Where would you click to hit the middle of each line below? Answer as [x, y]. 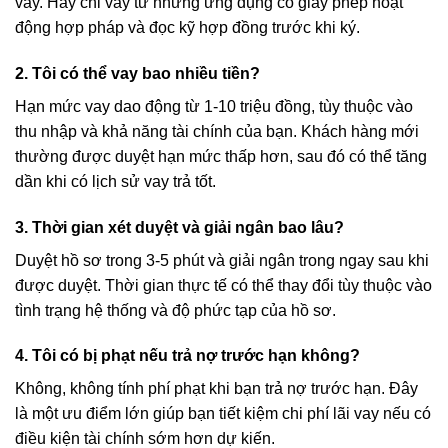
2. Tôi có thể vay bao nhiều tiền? [137, 73]
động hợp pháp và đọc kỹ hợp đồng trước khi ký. [187, 28]
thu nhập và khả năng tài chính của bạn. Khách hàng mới [217, 131]
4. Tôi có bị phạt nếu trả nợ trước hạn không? [187, 356]
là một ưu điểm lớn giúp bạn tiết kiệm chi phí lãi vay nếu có [223, 414]
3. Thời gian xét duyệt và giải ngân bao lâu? [179, 227]
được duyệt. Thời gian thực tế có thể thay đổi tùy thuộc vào [223, 285]
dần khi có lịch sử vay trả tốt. [115, 181]
